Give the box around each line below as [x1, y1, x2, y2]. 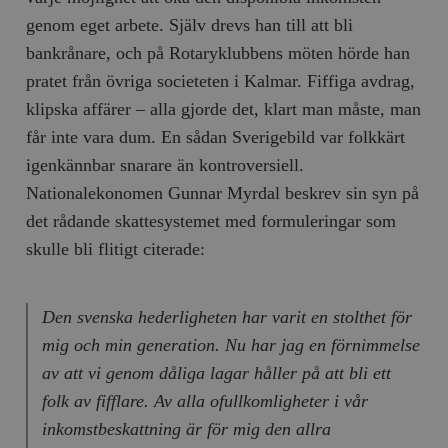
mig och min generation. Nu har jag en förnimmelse [41, 334, 420, 355]
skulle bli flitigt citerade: [26, 238, 206, 259]
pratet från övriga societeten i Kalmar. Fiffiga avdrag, [26, 70, 416, 91]
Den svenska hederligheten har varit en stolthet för [41, 306, 412, 327]
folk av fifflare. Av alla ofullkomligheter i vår [41, 390, 368, 411]
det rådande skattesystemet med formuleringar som [26, 210, 397, 231]
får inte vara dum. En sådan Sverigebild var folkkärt [26, 126, 406, 147]
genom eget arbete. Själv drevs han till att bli [26, 14, 354, 35]
